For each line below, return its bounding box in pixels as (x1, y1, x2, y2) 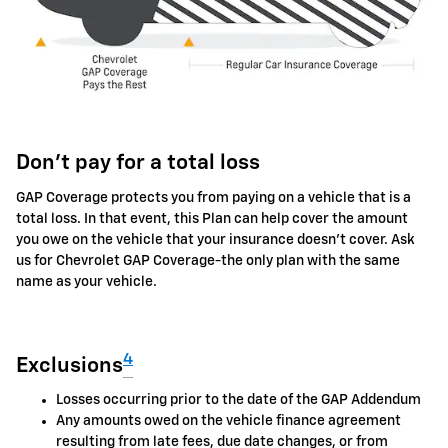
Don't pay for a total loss (16, 153, 260, 175)
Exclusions (16, 355, 123, 377)
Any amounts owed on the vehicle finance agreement (56, 414, 401, 429)
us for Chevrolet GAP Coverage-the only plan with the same (16, 253, 400, 268)
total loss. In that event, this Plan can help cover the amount (16, 211, 408, 226)
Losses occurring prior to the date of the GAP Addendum (56, 393, 421, 408)
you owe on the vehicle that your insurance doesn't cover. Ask (16, 232, 415, 247)
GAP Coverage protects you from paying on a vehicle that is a (16, 190, 411, 205)
